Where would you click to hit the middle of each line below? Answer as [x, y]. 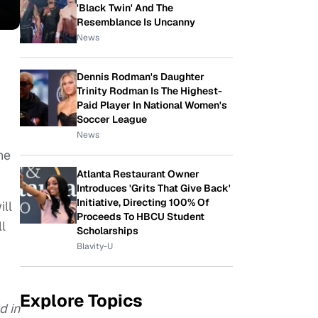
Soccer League [112, 119]
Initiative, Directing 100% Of [143, 202]
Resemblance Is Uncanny [136, 22]
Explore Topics [81, 301]
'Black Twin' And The [125, 8]
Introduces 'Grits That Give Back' [154, 188]
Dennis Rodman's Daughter [141, 77]
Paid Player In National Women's [152, 105]
